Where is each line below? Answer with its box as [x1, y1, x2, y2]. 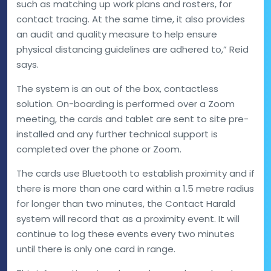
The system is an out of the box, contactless [16, 82, 218, 95]
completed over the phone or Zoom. [16, 143, 181, 155]
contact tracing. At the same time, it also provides [16, 13, 245, 25]
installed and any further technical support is [16, 128, 218, 140]
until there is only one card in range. [16, 243, 175, 255]
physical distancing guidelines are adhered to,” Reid [16, 43, 249, 56]
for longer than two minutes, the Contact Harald [16, 197, 235, 210]
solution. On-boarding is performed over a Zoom [16, 97, 235, 110]
